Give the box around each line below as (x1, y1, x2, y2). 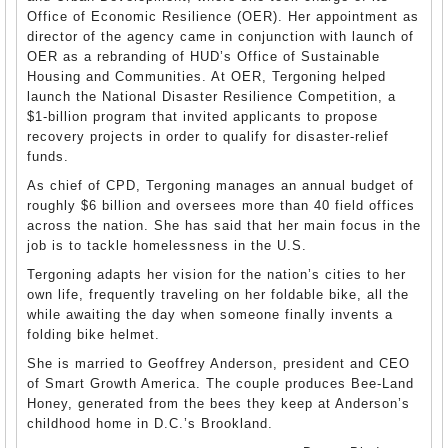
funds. (27, 149, 69, 164)
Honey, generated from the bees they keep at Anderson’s (27, 396, 410, 411)
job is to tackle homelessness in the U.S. (27, 238, 307, 253)
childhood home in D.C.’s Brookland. (27, 416, 273, 431)
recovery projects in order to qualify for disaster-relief (27, 129, 389, 144)
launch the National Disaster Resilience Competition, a (27, 89, 396, 104)
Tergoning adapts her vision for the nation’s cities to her (27, 267, 406, 282)
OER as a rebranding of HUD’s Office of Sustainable (27, 49, 380, 64)
